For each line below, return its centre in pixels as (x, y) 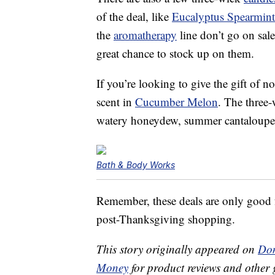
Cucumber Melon (176, 102)
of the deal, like (134, 17)
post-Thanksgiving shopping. (166, 219)
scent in (116, 102)
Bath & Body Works (136, 165)
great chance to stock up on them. (175, 53)
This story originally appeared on (177, 249)
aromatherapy (145, 35)
